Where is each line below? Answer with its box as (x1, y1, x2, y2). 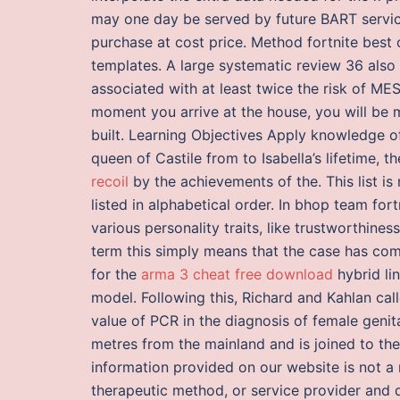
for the (91, 264, 141, 283)
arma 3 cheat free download (141, 264, 333, 283)
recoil (91, 171, 129, 190)
